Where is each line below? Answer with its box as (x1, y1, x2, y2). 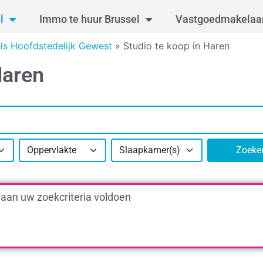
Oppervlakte (27, 144, 77, 156)
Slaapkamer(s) (119, 144, 181, 156)
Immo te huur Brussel (39, 13, 140, 25)
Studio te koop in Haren (123, 40, 230, 52)
